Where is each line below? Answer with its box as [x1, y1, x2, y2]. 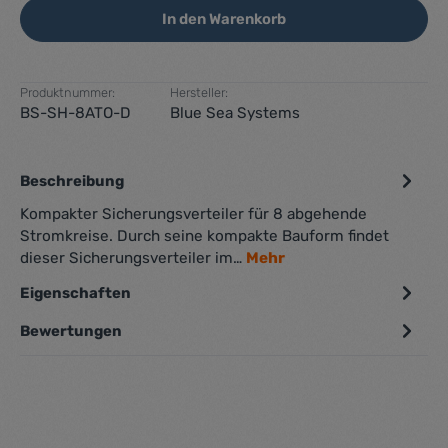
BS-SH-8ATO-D [20, 103, 131, 122]
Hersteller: [170, 84, 228, 100]
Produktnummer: [20, 84, 115, 100]
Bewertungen [20, 321, 122, 340]
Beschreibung [20, 171, 124, 190]
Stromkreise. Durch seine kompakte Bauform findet [20, 226, 389, 245]
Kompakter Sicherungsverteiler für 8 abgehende [20, 204, 367, 223]
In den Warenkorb [162, 9, 286, 28]
